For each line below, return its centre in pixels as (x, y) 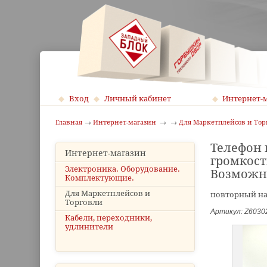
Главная (69, 122)
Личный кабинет (137, 99)
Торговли (84, 202)
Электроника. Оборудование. (123, 169)
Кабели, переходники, (109, 218)
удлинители (89, 227)
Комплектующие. (100, 178)
